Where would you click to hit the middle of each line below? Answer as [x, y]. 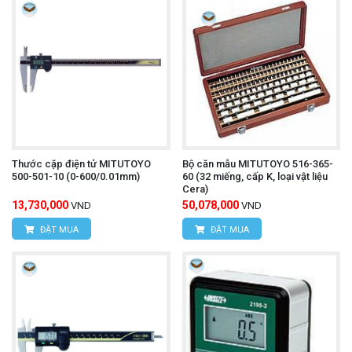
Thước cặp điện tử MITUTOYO [81, 164]
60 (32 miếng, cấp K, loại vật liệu [255, 177]
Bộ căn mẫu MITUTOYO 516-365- [257, 164]
